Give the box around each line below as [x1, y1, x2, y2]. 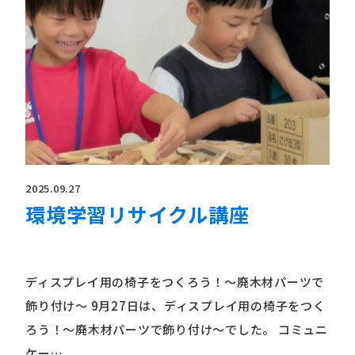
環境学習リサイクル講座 [25, 199, 311, 228]
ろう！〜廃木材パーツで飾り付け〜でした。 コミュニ [25, 320, 328, 338]
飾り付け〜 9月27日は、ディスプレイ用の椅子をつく [25, 296, 326, 314]
